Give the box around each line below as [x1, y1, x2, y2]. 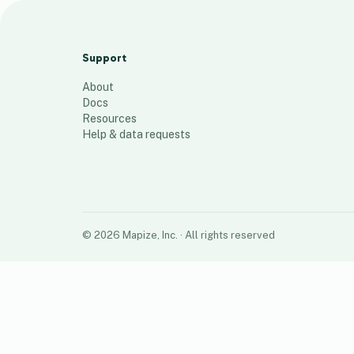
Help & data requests [82, 128, 190, 141]
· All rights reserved [178, 229, 275, 241]
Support [82, 51, 126, 65]
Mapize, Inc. [122, 229, 178, 241]
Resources [82, 112, 137, 125]
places [43, 47, 76, 58]
